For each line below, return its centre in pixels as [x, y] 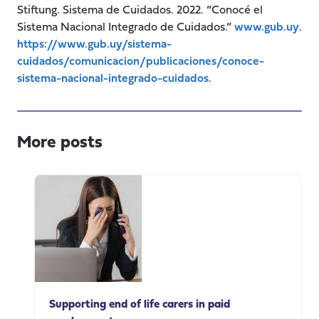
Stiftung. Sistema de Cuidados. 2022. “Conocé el [140, 10]
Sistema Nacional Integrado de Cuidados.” [126, 27]
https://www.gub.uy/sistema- [94, 45]
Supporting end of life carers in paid [140, 304]
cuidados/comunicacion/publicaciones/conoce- [141, 62]
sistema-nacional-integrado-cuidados [113, 79]
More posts [60, 143]
